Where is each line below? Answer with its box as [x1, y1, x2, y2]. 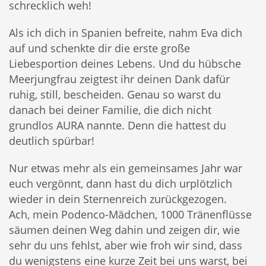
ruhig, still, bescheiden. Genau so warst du [9, 87, 221, 102]
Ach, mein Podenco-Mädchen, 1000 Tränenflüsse [9, 207, 252, 222]
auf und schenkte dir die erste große [9, 41, 190, 56]
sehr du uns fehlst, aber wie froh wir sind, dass [9, 238, 242, 253]
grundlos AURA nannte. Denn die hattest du [9, 118, 226, 133]
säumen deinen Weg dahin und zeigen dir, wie [9, 223, 240, 237]
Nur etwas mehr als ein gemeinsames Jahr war [9, 161, 242, 176]
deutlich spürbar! [9, 134, 94, 148]
